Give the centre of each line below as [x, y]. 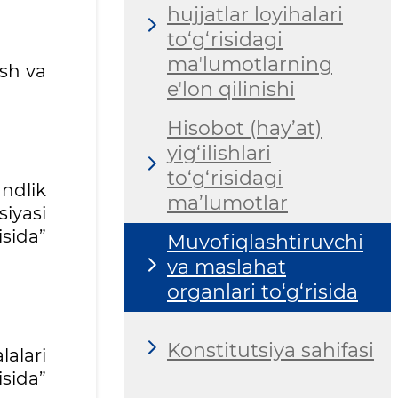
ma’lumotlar [227, 203]
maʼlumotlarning [250, 65]
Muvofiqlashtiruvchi [265, 243]
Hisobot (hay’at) [244, 129]
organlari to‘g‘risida [263, 292]
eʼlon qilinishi [231, 90]
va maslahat [227, 267]
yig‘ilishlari [219, 154]
